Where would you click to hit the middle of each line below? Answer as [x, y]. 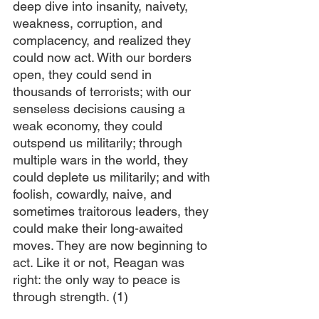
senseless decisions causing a [101, 109]
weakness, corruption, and [89, 23]
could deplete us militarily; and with [113, 177]
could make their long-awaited [100, 228]
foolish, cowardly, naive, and [94, 194]
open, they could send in [84, 74]
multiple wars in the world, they [102, 160]
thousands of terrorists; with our [104, 91]
